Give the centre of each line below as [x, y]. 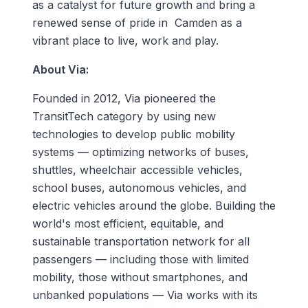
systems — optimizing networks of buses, [140, 152]
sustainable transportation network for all [141, 241]
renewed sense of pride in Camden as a [137, 22]
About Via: [62, 69]
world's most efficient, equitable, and [128, 223]
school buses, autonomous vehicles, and [139, 187]
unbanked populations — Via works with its [145, 295]
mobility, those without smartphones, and [140, 277]
